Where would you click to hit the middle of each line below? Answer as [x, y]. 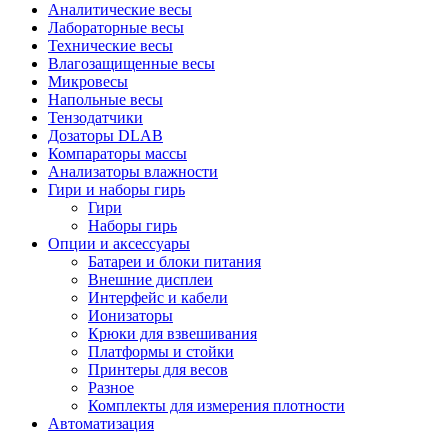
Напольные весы [105, 99]
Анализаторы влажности [133, 171]
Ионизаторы [130, 315]
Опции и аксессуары [119, 243]
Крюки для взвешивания [172, 333]
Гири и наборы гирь [116, 189]
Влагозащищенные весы [131, 63]
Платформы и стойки [161, 351]
